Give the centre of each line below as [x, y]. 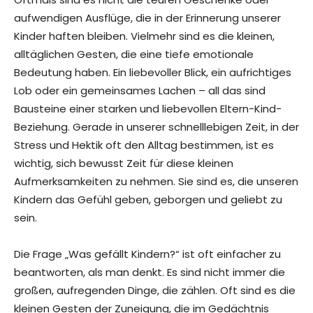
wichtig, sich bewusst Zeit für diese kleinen [124, 163]
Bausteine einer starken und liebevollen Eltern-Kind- [148, 109]
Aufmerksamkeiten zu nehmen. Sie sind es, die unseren [156, 182]
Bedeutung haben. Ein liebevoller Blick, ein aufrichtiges [153, 73]
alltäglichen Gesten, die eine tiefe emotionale [134, 54]
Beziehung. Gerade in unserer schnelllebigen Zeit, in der [156, 127]
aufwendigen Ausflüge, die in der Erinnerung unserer [147, 18]
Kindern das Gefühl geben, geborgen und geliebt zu [148, 200]
